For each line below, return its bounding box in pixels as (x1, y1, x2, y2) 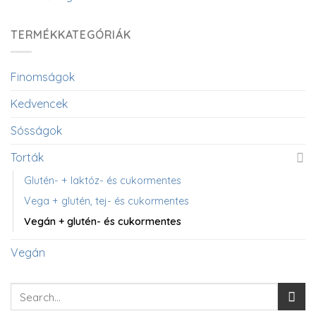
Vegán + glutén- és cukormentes (24, 215, 181, 229)
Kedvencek (11, 97, 68, 111)
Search (10, 284, 44, 297)
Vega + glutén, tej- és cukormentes (24, 195, 189, 208)
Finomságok (11, 70, 75, 85)
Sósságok (11, 123, 62, 138)
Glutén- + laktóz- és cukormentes (24, 174, 181, 188)
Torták (11, 150, 44, 165)
